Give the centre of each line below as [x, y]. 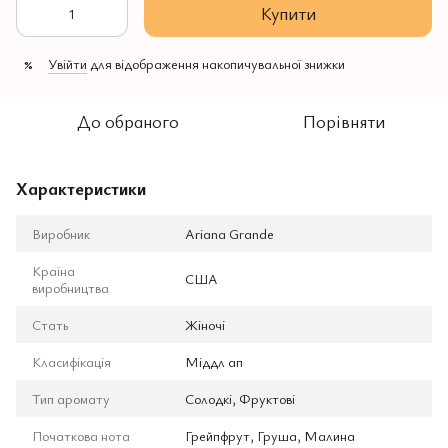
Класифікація [71, 361]
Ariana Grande [229, 233]
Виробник [61, 233]
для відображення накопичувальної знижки [216, 63]
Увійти [67, 63]
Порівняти [344, 121]
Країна [53, 270]
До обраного [128, 121]
